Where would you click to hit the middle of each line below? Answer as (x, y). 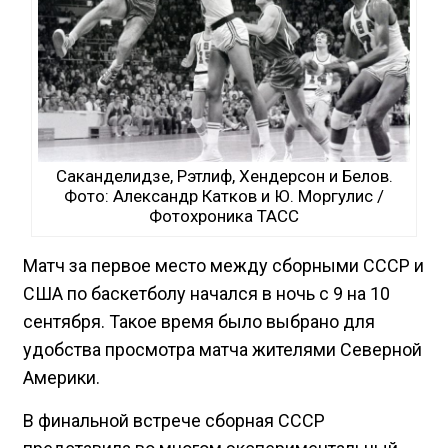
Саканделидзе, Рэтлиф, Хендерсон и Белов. (224, 175)
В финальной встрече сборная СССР (174, 420)
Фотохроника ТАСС (224, 215)
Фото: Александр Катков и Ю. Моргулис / (224, 195)
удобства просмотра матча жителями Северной (222, 349)
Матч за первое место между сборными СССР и (223, 265)
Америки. (61, 377)
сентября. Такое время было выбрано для (199, 321)
